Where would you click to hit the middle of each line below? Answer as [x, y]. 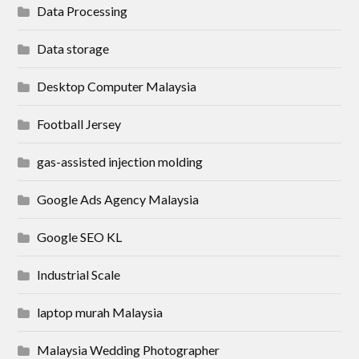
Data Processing [83, 11]
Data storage [73, 49]
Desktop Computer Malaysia [117, 87]
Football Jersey [79, 124]
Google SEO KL [80, 237]
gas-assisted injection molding [120, 162]
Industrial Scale [79, 275]
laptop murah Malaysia [100, 313]
